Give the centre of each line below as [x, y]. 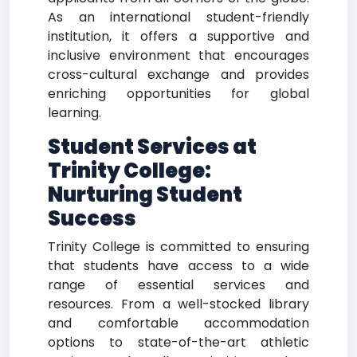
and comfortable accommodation [178, 323]
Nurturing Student [145, 195]
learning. [75, 113]
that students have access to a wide [178, 266]
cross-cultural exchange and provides [178, 75]
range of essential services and [178, 285]
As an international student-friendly [178, 17]
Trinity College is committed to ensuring [178, 247]
